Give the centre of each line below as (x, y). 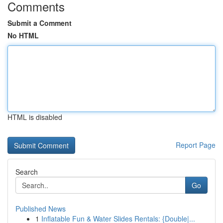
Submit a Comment (40, 23)
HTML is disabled (35, 117)
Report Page (196, 145)
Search (27, 172)
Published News (41, 209)
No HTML (23, 35)
